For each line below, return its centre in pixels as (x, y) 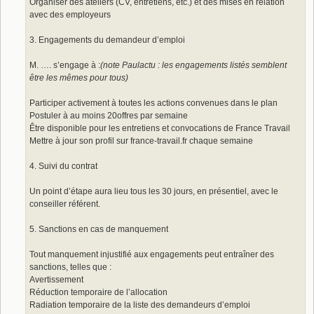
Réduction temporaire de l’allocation (98, 292)
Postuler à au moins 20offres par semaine (109, 115)
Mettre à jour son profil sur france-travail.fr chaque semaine (141, 141)
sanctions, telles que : (70, 267)
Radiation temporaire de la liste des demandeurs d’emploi (140, 305)
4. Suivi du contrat (63, 166)
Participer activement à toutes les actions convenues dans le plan (153, 103)
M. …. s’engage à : (65, 65)
